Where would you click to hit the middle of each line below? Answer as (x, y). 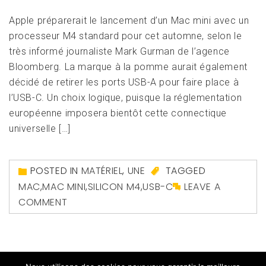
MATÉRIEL (102, 171)
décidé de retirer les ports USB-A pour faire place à (124, 83)
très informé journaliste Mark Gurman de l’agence (119, 52)
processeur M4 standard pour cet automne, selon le (126, 36)
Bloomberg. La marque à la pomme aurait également (128, 67)
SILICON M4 (114, 186)
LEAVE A (202, 186)
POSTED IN (56, 171)
